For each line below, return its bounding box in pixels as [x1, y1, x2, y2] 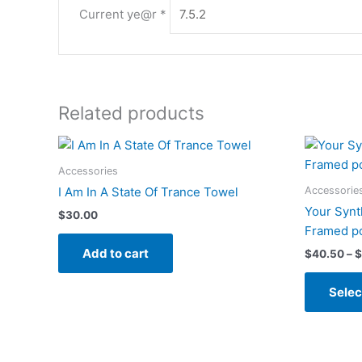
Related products [58, 102, 204, 124]
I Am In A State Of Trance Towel [58, 184, 238, 200]
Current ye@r [79, 6, 161, 22]
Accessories [58, 164, 118, 177]
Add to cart [82, 246, 149, 262]
